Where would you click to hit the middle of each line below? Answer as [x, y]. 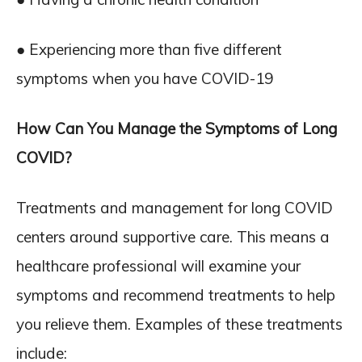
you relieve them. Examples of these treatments [179, 324]
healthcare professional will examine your [158, 266]
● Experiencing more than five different [149, 49]
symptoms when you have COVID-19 [145, 78]
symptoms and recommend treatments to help [176, 295]
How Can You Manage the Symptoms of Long [177, 128]
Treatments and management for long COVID [175, 208]
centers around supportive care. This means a [173, 237]
